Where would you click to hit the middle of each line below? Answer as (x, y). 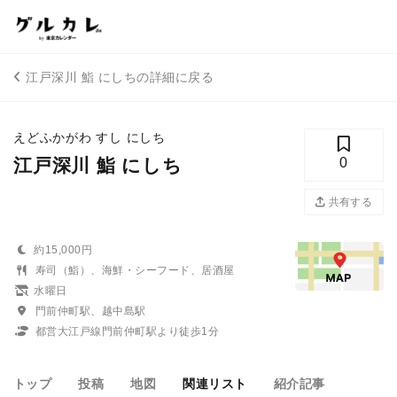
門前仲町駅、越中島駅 (91, 311)
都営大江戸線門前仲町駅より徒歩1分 (128, 331)
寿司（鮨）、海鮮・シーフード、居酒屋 (135, 270)
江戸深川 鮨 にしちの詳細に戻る (120, 77)
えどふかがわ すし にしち (90, 137)
